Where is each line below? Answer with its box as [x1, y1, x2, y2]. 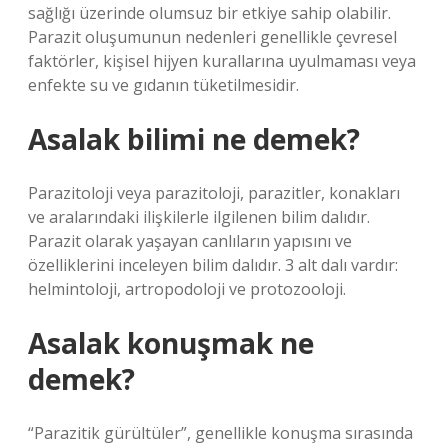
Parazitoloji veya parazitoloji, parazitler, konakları [28, 182, 400, 204]
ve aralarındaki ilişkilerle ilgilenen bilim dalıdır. [28, 206, 370, 228]
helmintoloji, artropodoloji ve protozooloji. [28, 278, 346, 300]
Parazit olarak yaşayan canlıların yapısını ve [28, 230, 352, 252]
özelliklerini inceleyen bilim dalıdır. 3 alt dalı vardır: [28, 254, 398, 276]
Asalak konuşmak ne [28, 324, 314, 362]
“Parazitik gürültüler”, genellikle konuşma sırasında [28, 422, 413, 444]
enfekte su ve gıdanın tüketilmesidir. [28, 74, 299, 96]
